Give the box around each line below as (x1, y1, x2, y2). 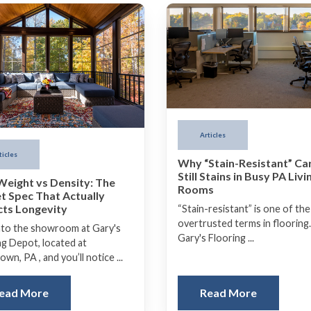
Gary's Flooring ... (178, 232, 254, 244)
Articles (200, 131, 226, 139)
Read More (200, 286, 257, 300)
